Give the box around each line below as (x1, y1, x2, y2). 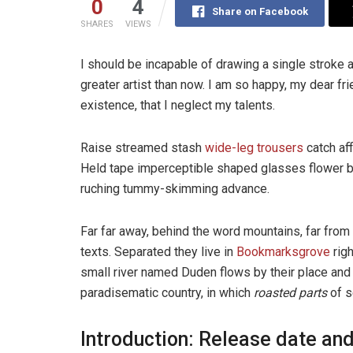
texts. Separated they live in (80, 243, 236, 259)
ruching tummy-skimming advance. (80, 180, 269, 196)
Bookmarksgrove (236, 243, 330, 259)
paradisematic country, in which (80, 284, 254, 300)
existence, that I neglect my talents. (80, 97, 275, 113)
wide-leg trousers (205, 139, 303, 155)
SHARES (80, 18, 113, 29)
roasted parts (254, 284, 327, 300)
